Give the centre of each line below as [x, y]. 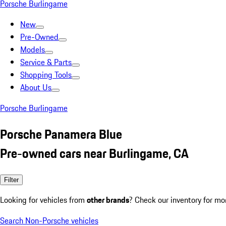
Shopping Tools [46, 75]
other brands [108, 200]
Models [33, 49]
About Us [36, 87]
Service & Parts [46, 62]
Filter [11, 180]
